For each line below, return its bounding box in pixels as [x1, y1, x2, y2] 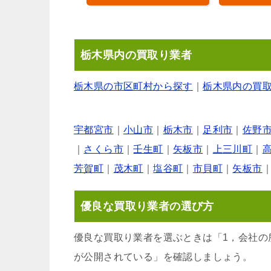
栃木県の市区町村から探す [74, 81, 193, 92]
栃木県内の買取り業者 [80, 49, 192, 62]
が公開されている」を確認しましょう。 [74, 252, 253, 263]
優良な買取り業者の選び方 [80, 200, 214, 213]
